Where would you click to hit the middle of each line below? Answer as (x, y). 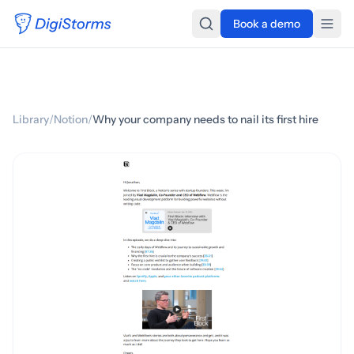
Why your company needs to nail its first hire (205, 119)
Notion (71, 119)
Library (31, 119)
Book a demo (267, 24)
